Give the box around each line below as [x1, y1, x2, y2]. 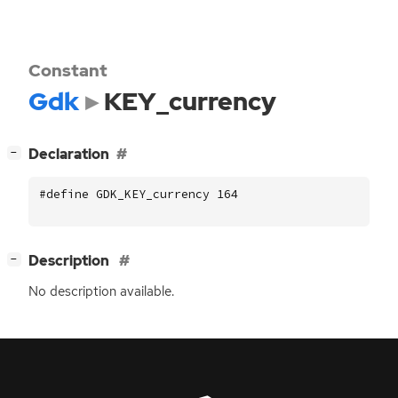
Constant [28, 59, 107, 82]
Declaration [28, 145, 109, 164]
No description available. [28, 283, 174, 301]
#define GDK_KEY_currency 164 [39, 186, 238, 202]
